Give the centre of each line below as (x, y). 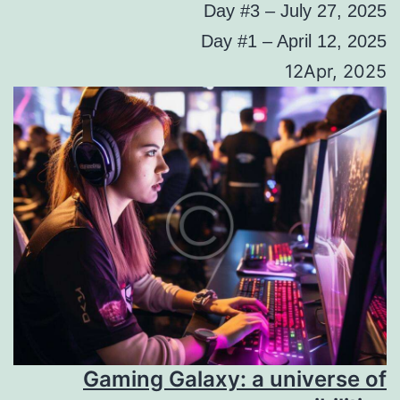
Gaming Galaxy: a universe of (235, 379)
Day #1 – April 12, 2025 (294, 42)
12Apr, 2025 (336, 72)
